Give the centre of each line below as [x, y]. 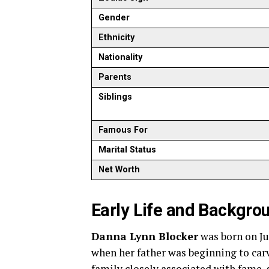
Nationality [121, 57]
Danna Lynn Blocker [145, 236]
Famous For [123, 130]
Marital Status [128, 150]
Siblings [116, 97]
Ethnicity [117, 38]
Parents [115, 77]
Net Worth [119, 170]
